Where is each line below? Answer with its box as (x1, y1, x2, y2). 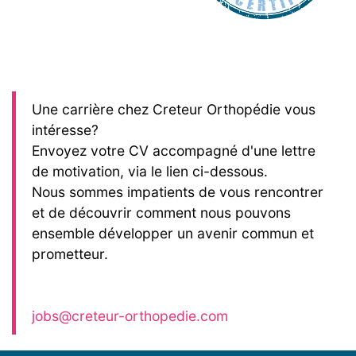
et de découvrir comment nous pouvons (32, 204, 291, 222)
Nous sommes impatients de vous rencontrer (32, 184, 323, 201)
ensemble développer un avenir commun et (32, 225, 314, 242)
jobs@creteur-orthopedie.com (32, 308, 228, 325)
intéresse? (32, 122, 99, 139)
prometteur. (32, 246, 108, 263)
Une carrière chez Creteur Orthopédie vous (32, 101, 315, 118)
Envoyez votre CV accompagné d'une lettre (32, 142, 315, 160)
